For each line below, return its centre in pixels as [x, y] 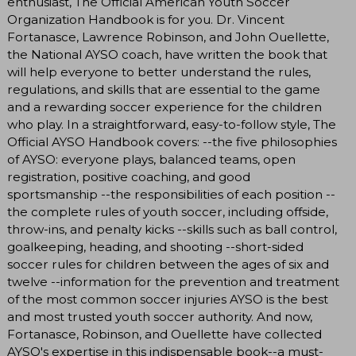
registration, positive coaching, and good [129, 177]
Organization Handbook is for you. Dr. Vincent [146, 20]
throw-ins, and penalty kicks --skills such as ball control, [172, 230]
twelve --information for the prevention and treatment [173, 282]
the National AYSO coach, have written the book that [167, 55]
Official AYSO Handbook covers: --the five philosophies [172, 142]
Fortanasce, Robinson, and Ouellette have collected [164, 335]
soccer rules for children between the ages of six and [168, 265]
